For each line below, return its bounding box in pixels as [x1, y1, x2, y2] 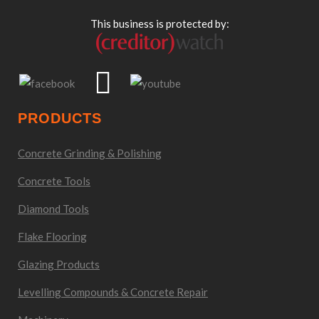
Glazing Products [18, 258, 100, 271]
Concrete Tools [18, 174, 90, 187]
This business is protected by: [90, 17, 229, 30]
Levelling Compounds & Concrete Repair [18, 286, 208, 298]
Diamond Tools [18, 202, 89, 215]
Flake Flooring [18, 230, 87, 243]
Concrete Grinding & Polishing [18, 147, 162, 159]
